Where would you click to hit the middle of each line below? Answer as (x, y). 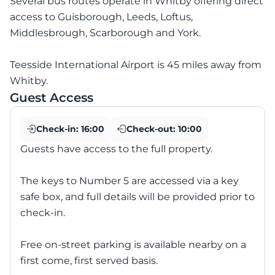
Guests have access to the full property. (116, 149)
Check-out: (152, 129)
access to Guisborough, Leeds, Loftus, (101, 17)
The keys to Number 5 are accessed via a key (130, 181)
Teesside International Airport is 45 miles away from (136, 65)
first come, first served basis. (89, 261)
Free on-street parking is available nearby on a (133, 245)
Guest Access (52, 98)
